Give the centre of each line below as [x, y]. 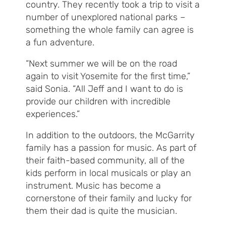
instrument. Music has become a [93, 186]
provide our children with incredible [98, 102]
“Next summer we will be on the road [101, 64]
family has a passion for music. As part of [111, 148]
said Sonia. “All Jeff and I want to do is [104, 89]
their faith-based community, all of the [105, 161]
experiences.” [53, 114]
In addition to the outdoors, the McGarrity [110, 135]
